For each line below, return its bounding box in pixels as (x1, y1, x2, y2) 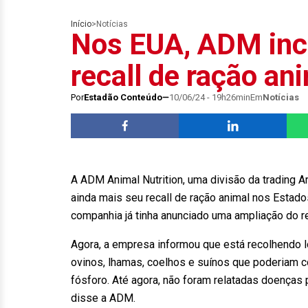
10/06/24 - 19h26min (169, 92, 250, 102)
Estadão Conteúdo (84, 92, 162, 102)
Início (71, 19, 91, 29)
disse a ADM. (71, 291, 135, 305)
